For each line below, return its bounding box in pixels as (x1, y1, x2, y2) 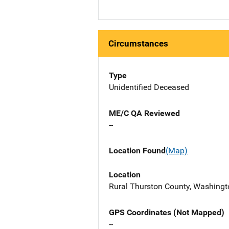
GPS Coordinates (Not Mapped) (109, 207, 224, 217)
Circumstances (108, 38, 168, 49)
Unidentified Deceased (109, 82, 189, 93)
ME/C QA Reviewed (109, 108, 180, 119)
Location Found (109, 146, 166, 156)
